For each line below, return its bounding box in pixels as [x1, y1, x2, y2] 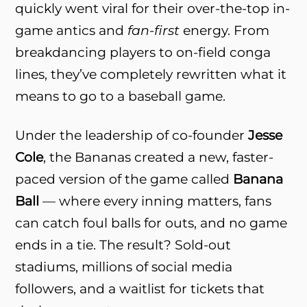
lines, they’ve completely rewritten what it [15, 66, 287, 83]
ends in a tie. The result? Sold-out [15, 236, 232, 253]
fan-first [127, 22, 180, 39]
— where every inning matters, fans [39, 193, 272, 209]
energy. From [180, 22, 270, 39]
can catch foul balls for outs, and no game [15, 214, 288, 231]
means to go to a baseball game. [15, 88, 226, 105]
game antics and [15, 22, 128, 39]
